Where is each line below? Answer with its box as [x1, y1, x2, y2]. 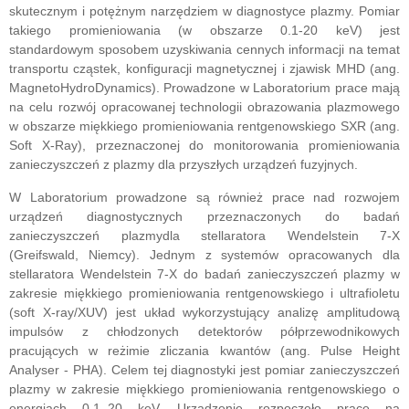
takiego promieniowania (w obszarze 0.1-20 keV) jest [9, 23, 400, 38]
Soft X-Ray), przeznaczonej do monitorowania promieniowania [9, 138, 400, 153]
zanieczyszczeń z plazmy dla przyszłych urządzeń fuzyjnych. [9, 157, 358, 173]
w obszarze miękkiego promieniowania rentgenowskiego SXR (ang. [9, 119, 400, 134]
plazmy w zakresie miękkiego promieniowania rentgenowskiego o [9, 382, 400, 397]
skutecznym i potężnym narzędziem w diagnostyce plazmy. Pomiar [9, 4, 400, 19]
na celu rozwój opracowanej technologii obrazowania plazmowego [9, 100, 400, 115]
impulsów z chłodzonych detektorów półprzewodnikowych [9, 324, 400, 340]
